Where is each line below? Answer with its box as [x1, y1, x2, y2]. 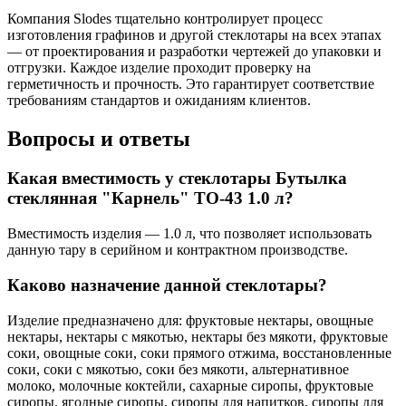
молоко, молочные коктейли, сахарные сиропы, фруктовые [7, 377, 373, 393]
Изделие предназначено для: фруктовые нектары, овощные [7, 312, 373, 328]
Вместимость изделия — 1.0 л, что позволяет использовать [7, 226, 372, 242]
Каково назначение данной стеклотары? [7, 275, 327, 295]
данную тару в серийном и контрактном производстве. [7, 242, 348, 258]
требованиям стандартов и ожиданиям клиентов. [7, 92, 311, 108]
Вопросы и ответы [7, 126, 190, 150]
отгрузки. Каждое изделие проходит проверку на [7, 59, 311, 75]
